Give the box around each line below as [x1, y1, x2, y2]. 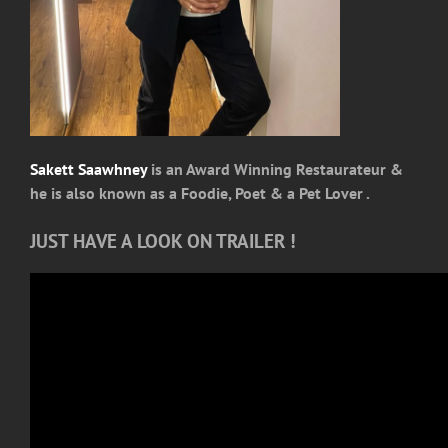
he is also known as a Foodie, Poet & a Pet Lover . [30, 183, 370, 204]
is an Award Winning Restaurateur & [147, 159, 403, 180]
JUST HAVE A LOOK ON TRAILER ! [30, 228, 296, 253]
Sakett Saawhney [30, 159, 147, 180]
